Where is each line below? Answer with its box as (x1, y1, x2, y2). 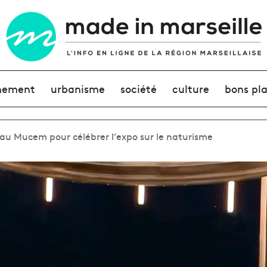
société (120, 81, 157, 96)
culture (172, 81, 210, 96)
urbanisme (50, 81, 105, 96)
